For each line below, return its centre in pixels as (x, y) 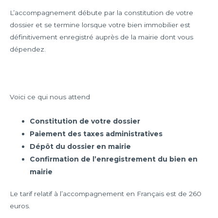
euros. (20, 206)
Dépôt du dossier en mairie (81, 146)
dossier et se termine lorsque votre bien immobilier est (100, 25)
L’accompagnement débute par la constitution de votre (101, 13)
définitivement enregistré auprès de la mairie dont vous (101, 37)
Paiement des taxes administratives (96, 134)
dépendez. (28, 49)
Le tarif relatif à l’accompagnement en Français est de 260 (106, 194)
